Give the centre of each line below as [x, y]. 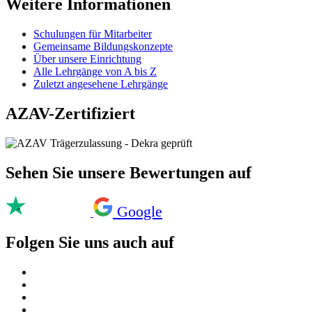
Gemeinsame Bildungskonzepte [103, 46]
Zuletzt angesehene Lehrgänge [101, 84]
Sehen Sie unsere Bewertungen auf [128, 172]
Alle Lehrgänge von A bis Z [95, 71]
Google [139, 212]
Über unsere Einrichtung [87, 58]
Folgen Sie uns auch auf [90, 243]
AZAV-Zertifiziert [70, 113]
